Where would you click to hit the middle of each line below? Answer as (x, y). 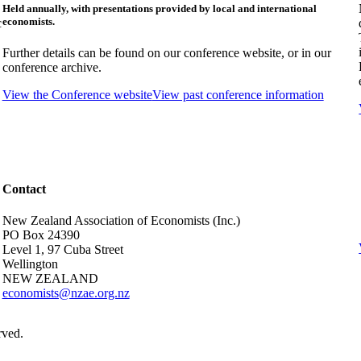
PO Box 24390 (41, 234)
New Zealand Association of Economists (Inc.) (121, 220)
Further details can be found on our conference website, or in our (166, 53)
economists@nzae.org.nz (66, 293)
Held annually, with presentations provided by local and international (159, 8)
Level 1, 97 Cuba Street (62, 249)
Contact (24, 189)
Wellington (30, 263)
